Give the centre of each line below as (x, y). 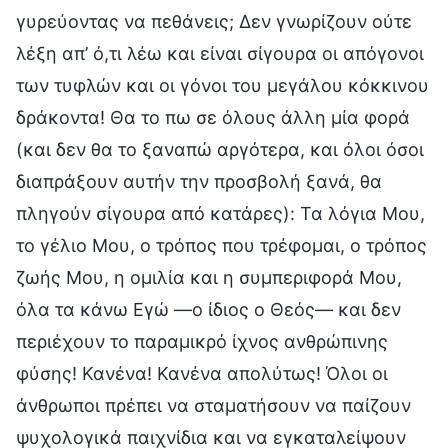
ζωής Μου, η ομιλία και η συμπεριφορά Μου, (209, 277)
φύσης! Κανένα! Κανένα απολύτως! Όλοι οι (202, 373)
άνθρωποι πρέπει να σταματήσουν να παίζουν (213, 405)
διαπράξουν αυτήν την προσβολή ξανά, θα (199, 181)
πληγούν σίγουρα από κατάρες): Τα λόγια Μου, (220, 213)
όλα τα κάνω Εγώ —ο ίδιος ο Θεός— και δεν (208, 309)
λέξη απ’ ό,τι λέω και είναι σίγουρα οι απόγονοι (220, 53)
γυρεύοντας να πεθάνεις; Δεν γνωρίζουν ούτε (214, 21)
